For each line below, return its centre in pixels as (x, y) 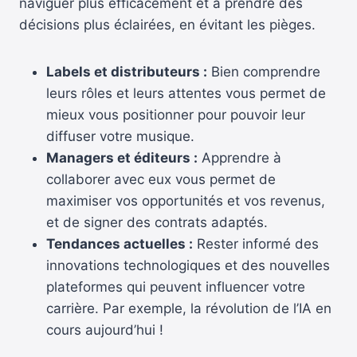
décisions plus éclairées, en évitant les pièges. (167, 24)
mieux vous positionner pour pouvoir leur (176, 114)
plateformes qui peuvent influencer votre (176, 286)
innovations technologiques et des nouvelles (188, 265)
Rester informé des (256, 243)
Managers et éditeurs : (122, 157)
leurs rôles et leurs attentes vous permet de (186, 93)
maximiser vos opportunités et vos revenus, (186, 200)
